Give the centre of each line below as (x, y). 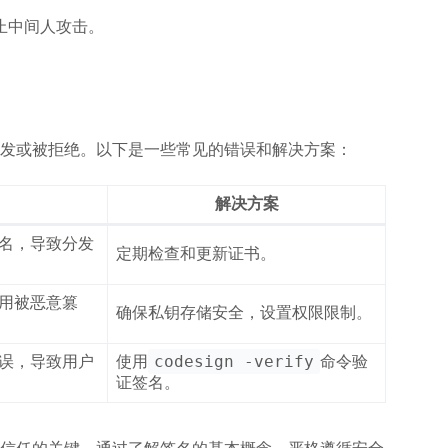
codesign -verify (234, 362)
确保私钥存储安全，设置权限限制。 (244, 313)
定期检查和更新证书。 (196, 254)
